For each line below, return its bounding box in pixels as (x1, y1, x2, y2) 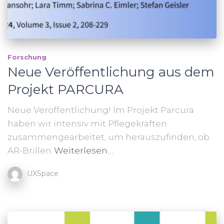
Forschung (7, 52, 46, 61)
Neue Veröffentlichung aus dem (7, 63, 214, 80)
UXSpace (27, 168, 58, 178)
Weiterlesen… (54, 145, 113, 155)
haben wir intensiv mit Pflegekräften (7, 118, 167, 128)
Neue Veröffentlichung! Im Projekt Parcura (7, 104, 194, 115)
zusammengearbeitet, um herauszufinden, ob (7, 131, 209, 142)
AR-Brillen (7, 145, 51, 155)
